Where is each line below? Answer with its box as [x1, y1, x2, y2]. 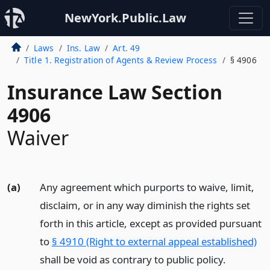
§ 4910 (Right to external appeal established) [51, 234, 257, 248]
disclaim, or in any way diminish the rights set [39, 198, 250, 212]
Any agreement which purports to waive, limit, [39, 180, 254, 194]
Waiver [7, 125, 69, 151]
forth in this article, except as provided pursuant [39, 216, 262, 230]
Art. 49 [113, 42, 140, 54]
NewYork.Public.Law [64, 10, 186, 26]
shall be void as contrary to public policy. [39, 253, 226, 266]
